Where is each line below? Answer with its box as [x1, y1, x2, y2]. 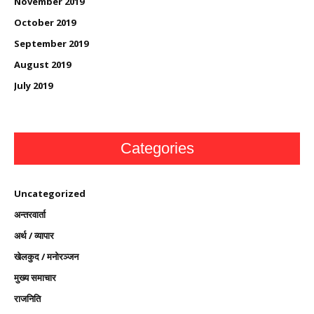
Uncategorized [14, 187, 86, 200]
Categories [120, 139, 194, 158]
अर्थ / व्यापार [14, 229, 54, 243]
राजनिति [14, 292, 41, 306]
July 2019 [14, 79, 53, 93]
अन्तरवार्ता [14, 208, 46, 221]
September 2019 [14, 37, 88, 50]
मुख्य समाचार [14, 271, 56, 285]
